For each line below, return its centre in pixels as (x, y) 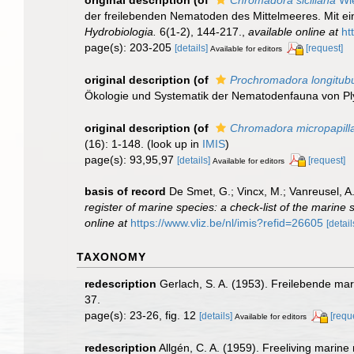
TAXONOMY (111, 257)
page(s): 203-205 (130, 47)
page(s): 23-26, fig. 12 (142, 316)
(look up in (173, 143)
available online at (293, 31)
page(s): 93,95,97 (131, 159)
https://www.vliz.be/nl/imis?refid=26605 (227, 223)
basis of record (125, 192)
